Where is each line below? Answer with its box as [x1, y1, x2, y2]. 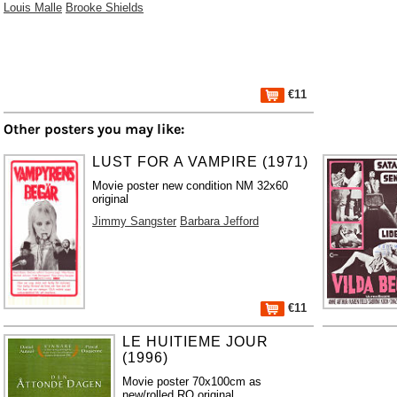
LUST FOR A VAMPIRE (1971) [92, 153, 309, 169]
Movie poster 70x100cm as [121, 374, 261, 388]
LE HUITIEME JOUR [121, 333, 269, 349]
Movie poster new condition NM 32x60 [92, 178, 289, 192]
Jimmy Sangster [92, 214, 177, 228]
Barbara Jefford [180, 214, 260, 228]
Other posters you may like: [4, 120, 184, 137]
